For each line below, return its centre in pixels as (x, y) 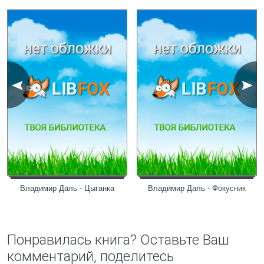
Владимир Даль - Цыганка (67, 188)
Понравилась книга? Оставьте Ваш (118, 240)
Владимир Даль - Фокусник (197, 188)
